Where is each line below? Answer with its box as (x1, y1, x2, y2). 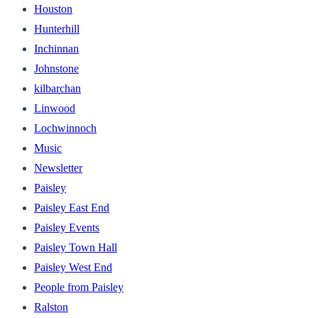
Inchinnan (34, 42, 79, 55)
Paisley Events (34, 221, 99, 234)
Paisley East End (34, 201, 109, 214)
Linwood (34, 102, 75, 114)
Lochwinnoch (34, 121, 97, 134)
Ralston (34, 300, 68, 313)
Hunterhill (34, 22, 79, 35)
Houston (34, 2, 72, 15)
